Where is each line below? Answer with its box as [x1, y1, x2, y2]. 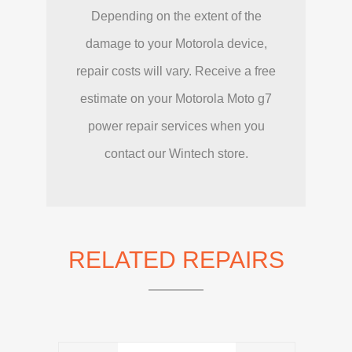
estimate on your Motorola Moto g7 [80, 91, 272, 105]
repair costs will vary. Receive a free [76, 64, 276, 78]
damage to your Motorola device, [85, 36, 267, 50]
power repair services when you [87, 119, 265, 133]
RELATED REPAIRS [68, 246, 284, 273]
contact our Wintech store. [104, 146, 248, 160]
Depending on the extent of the [90, 9, 262, 23]
